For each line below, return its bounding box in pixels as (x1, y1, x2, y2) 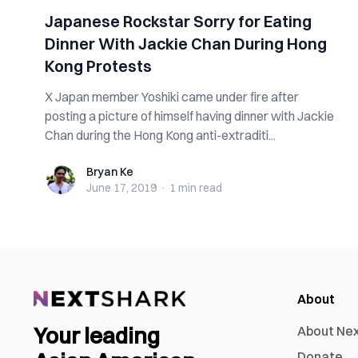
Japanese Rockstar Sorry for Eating (45, 11, 312, 31)
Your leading (34, 322, 160, 350)
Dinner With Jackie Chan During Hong (45, 34, 327, 54)
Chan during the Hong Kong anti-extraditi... (45, 127, 276, 143)
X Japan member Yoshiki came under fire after (45, 89, 299, 105)
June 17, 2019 (86, 181, 157, 195)
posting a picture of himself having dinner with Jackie (45, 108, 334, 124)
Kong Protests (45, 56, 152, 76)
